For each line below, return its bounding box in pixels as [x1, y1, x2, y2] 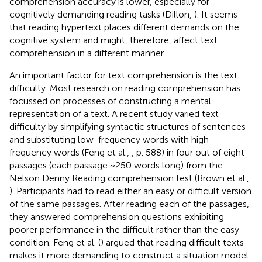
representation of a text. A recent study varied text [9, 108, 219, 119]
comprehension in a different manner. [9, 47, 165, 58]
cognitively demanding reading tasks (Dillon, [9, 8, 194, 20]
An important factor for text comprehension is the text [9, 69, 237, 81]
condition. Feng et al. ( [9, 236, 101, 248]
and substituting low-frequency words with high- [9, 133, 213, 145]
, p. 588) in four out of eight [132, 146, 244, 158]
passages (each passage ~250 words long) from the [9, 159, 223, 171]
